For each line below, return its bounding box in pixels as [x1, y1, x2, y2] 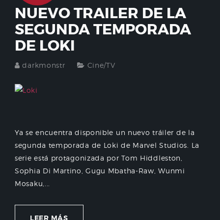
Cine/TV [87, 61, 115, 70]
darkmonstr [22, 61, 65, 70]
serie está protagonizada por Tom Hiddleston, [15, 154, 183, 163]
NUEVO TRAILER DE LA [15, 4, 186, 23]
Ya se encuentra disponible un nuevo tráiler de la [15, 128, 195, 137]
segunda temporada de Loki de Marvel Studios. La [15, 141, 199, 150]
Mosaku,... [15, 179, 50, 188]
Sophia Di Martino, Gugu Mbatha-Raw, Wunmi [15, 166, 185, 175]
